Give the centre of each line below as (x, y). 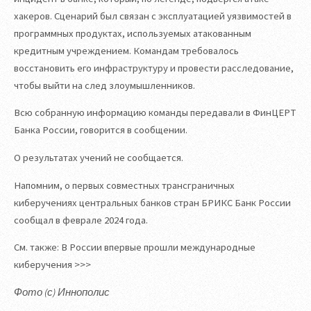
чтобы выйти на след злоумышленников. (104, 85)
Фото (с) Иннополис (62, 292)
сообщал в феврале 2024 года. (81, 220)
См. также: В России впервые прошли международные (135, 247)
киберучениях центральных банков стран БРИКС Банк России (152, 202)
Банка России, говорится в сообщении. (101, 130)
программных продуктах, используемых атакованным (133, 33)
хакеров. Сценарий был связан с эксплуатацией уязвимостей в (153, 16)
